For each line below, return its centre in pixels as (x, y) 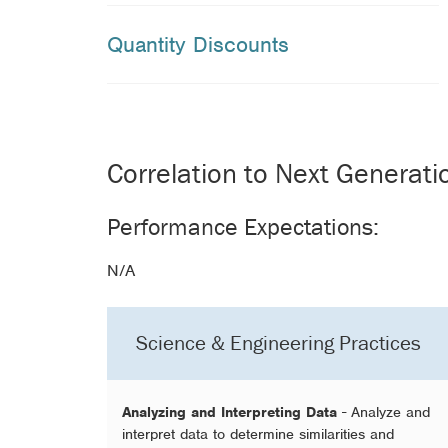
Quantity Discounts (197, 45)
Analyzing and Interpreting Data (231, 411)
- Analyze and (385, 411)
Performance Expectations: (242, 226)
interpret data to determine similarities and (257, 433)
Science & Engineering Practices (279, 342)
